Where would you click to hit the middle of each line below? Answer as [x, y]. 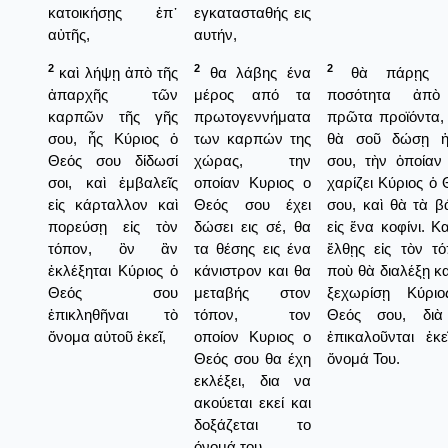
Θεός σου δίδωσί [113, 160]
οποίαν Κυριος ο [252, 182]
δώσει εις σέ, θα [252, 226]
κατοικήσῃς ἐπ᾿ [113, 12]
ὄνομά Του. [363, 358]
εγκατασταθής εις [252, 12]
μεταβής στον [252, 292]
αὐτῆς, [69, 34]
